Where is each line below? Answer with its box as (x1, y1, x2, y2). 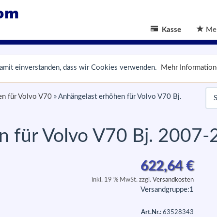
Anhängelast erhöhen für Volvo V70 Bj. (58, 93, 182, 100)
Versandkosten (153, 176, 194, 183)
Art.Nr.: (141, 209, 161, 216)
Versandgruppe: (140, 186, 189, 193)
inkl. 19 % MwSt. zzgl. (92, 176, 153, 183)
